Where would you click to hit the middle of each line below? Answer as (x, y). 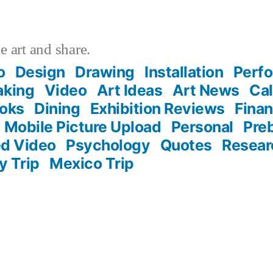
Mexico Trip (92, 163)
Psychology (108, 145)
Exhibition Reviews (157, 108)
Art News (206, 90)
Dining (57, 108)
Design (40, 72)
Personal (202, 126)
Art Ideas (129, 90)
